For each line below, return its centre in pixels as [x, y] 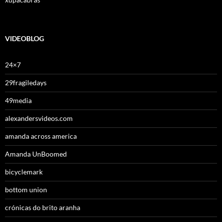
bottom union [26, 190]
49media [18, 101]
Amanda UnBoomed [36, 154]
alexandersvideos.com [39, 118]
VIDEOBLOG [25, 39]
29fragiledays [26, 83]
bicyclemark [24, 172]
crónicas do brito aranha [43, 208]
